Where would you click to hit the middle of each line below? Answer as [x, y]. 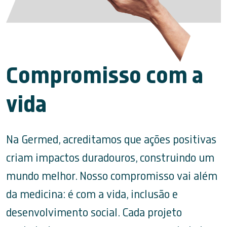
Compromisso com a [105, 76]
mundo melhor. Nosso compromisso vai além [112, 176]
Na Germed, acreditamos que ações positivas [111, 140]
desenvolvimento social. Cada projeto [94, 213]
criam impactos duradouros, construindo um [110, 158]
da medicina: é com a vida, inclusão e [92, 194]
